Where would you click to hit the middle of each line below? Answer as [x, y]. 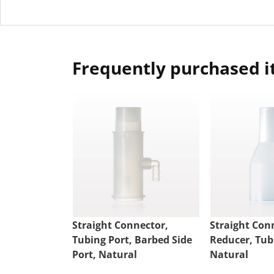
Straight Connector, [120, 225]
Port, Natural [105, 255]
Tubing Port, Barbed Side [132, 240]
